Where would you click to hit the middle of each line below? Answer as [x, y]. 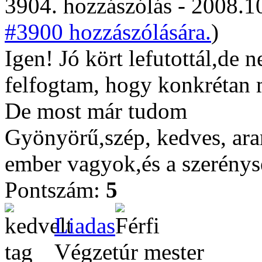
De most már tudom [99, 111]
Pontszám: [55, 190]
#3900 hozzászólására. [108, 32]
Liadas [85, 225]
